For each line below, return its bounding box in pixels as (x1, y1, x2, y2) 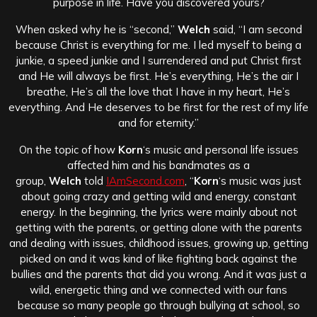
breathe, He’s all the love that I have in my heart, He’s (27, 84, 290, 98)
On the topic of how (18, 142, 118, 156)
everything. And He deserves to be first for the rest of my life (8, 100, 309, 114)
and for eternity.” (118, 115, 199, 129)
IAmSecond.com (106, 173, 185, 188)
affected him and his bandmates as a (67, 158, 250, 172)
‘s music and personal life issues (142, 142, 299, 156)
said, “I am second (209, 22, 302, 36)
